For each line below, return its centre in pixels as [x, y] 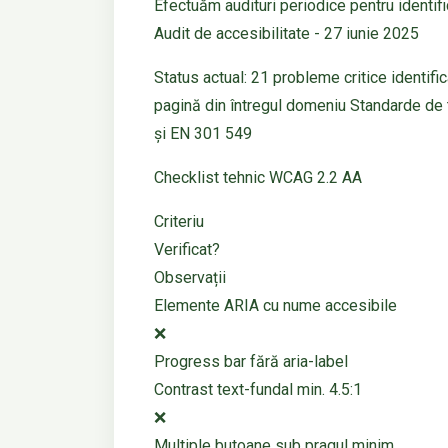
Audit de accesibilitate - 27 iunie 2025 [286, 34]
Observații [190, 278]
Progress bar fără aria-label [251, 362]
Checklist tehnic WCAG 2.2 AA [258, 178]
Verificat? [187, 250]
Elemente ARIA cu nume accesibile [275, 306]
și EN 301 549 [203, 134]
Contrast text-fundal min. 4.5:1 [258, 390]
